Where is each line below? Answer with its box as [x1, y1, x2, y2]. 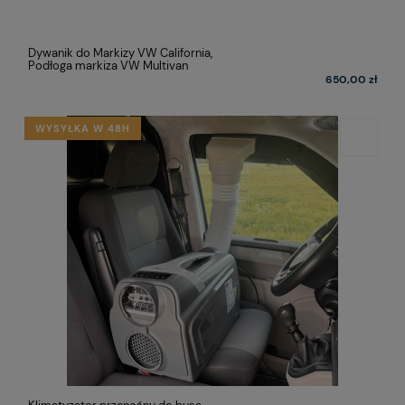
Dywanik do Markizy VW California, [28, 45, 212, 61]
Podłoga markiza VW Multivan [28, 58, 188, 74]
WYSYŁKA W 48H [35, 122, 131, 136]
